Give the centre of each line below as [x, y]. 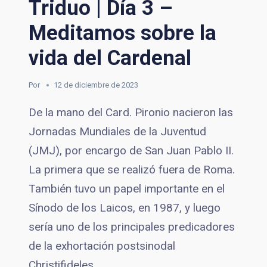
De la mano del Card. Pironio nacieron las [131, 112]
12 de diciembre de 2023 [96, 85]
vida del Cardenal [110, 58]
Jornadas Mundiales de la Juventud [117, 131]
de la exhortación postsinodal [102, 246]
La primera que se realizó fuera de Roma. [132, 169]
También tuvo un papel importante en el [127, 188]
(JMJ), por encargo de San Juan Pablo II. [131, 150]
